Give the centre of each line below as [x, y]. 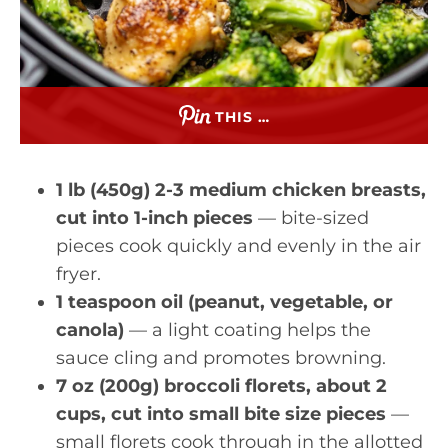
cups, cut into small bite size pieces [221, 414]
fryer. [78, 274]
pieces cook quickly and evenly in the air [238, 246]
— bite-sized [311, 218]
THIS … [242, 117]
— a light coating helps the [247, 330]
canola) [90, 330]
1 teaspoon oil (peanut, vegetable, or [224, 302]
